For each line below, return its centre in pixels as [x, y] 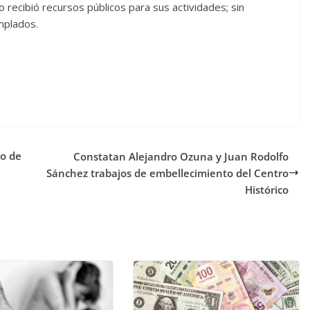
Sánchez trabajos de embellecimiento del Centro [168, 173]
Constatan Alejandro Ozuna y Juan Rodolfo [181, 156]
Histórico [267, 189]
